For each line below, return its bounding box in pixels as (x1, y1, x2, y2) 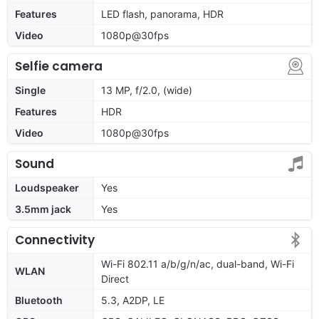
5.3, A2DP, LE (101, 293, 164, 306)
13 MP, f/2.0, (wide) (101, 83, 192, 96)
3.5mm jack (15, 202, 71, 215)
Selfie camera (15, 57, 103, 75)
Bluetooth (15, 293, 63, 306)
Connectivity (15, 231, 95, 249)
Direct (101, 272, 129, 285)
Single (15, 83, 46, 96)
